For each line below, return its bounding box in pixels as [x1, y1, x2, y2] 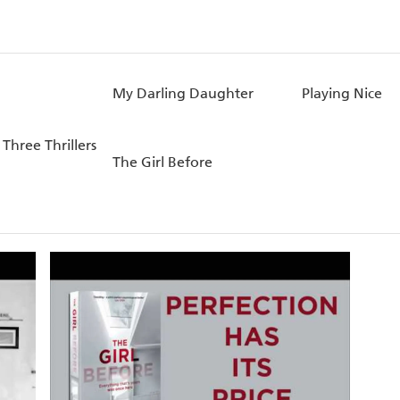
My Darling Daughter [112, 85, 254, 103]
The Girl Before [112, 154, 213, 171]
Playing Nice [301, 85, 382, 103]
